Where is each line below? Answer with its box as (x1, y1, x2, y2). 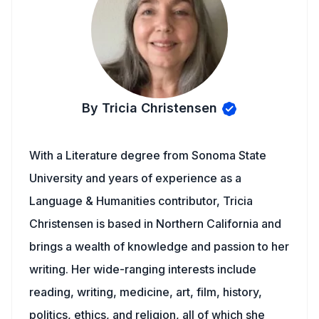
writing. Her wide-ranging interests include (29, 262, 256, 276)
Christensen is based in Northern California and (29, 216, 281, 231)
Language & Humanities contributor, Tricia (29, 194, 253, 208)
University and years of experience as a (29, 171, 241, 185)
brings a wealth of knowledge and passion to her (29, 239, 289, 253)
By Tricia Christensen (81, 100, 217, 115)
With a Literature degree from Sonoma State (29, 148, 266, 162)
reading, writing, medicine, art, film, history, (29, 285, 262, 299)
